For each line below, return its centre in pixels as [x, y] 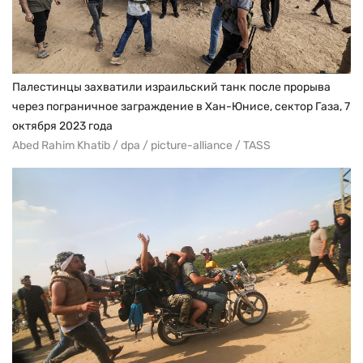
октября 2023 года [62, 126]
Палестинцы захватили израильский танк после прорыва [171, 87]
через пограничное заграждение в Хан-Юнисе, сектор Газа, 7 [181, 106]
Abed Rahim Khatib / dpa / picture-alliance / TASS [141, 145]
